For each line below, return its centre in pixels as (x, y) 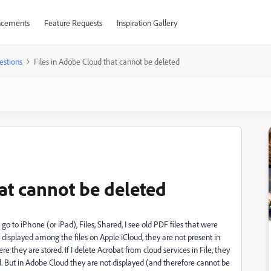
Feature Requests (73, 23)
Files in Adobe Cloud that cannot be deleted (107, 61)
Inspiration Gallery (147, 23)
